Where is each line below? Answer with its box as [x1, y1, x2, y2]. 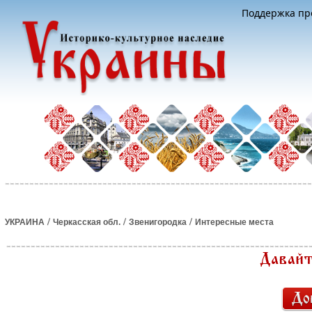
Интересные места [195, 217, 274, 227]
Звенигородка [129, 217, 187, 227]
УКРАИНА [5, 217, 45, 227]
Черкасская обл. [53, 217, 120, 227]
